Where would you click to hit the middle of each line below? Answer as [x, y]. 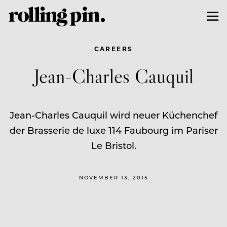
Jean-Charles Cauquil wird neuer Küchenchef [113, 115]
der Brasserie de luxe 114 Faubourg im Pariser [113, 130]
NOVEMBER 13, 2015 [113, 177]
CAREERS [113, 48]
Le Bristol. [113, 145]
